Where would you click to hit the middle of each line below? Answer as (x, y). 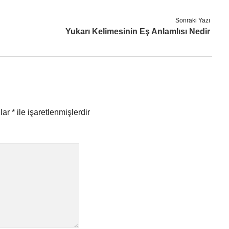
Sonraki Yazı (193, 20)
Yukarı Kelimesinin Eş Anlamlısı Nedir (138, 31)
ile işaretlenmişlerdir (52, 112)
